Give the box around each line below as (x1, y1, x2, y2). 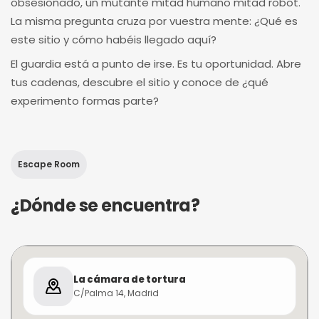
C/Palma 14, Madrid (73, 286, 159, 299)
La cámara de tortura (73, 272, 186, 286)
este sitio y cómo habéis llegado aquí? (11, 32, 216, 47)
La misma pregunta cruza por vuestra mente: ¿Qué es (11, 14, 298, 28)
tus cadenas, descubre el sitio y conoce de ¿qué (11, 75, 268, 90)
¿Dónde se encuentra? (11, 194, 200, 217)
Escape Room (18, 158, 80, 170)
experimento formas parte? (11, 93, 159, 108)
